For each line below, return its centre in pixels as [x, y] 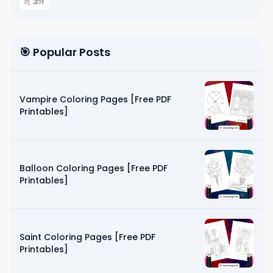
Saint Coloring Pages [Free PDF [87, 237]
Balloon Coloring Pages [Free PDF [94, 168]
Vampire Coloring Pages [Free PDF [95, 99]
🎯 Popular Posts [65, 52]
